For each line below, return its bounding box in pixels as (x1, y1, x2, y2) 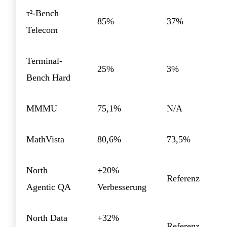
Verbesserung (97, 181, 146, 192)
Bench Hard (26, 72, 70, 83)
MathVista (26, 134, 64, 144)
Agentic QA (26, 181, 71, 192)
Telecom (26, 24, 58, 35)
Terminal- (26, 55, 62, 66)
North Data (26, 212, 67, 223)
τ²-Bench (26, 8, 59, 18)
